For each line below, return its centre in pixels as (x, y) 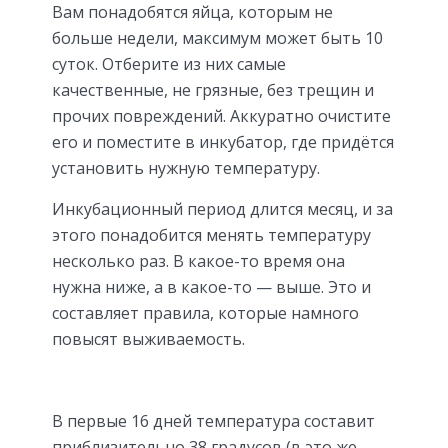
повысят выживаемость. (148, 338)
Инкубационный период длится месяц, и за (222, 208)
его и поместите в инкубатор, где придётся (223, 141)
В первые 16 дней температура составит (213, 420)
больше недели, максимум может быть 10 (217, 37)
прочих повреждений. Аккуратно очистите (221, 115)
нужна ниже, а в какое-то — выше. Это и (211, 286)
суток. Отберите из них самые (169, 63)
